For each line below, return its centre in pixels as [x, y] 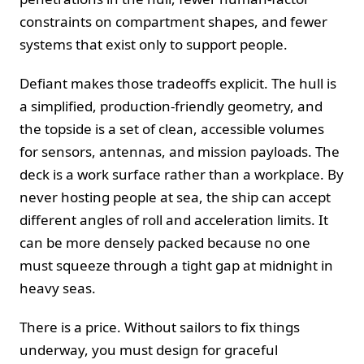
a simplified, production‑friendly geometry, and [171, 106]
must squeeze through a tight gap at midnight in [176, 265]
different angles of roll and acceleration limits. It [174, 219]
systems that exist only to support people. [154, 44]
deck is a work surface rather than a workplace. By [182, 174]
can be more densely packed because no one [165, 242]
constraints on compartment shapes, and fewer [173, 21]
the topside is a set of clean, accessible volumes [172, 128]
